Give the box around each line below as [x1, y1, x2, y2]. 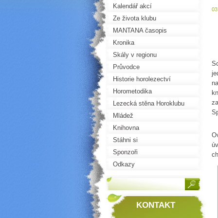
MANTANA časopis [113, 27, 167, 34]
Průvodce [113, 63, 140, 71]
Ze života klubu [113, 15, 156, 22]
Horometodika [113, 88, 152, 95]
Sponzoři [113, 148, 138, 156]
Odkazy [113, 161, 135, 168]
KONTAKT [136, 200, 175, 210]
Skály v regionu [113, 51, 157, 58]
